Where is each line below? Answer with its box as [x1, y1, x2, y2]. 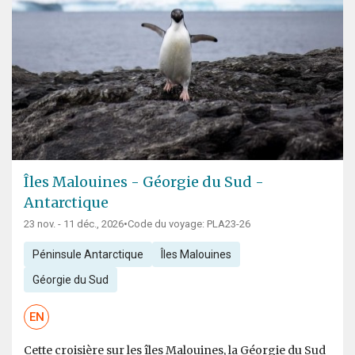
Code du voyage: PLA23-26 [128, 218, 250, 231]
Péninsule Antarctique [32, 248, 143, 261]
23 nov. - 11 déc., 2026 [24, 218, 124, 231]
